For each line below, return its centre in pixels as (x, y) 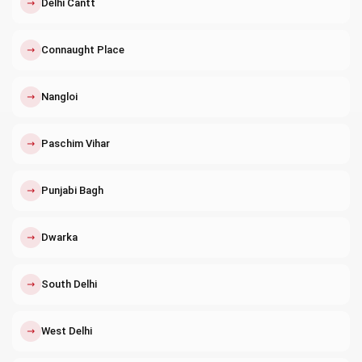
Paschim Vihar (76, 143)
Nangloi (59, 96)
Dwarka (59, 237)
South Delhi (69, 284)
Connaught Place (83, 49)
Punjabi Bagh (72, 190)
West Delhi (67, 330)
